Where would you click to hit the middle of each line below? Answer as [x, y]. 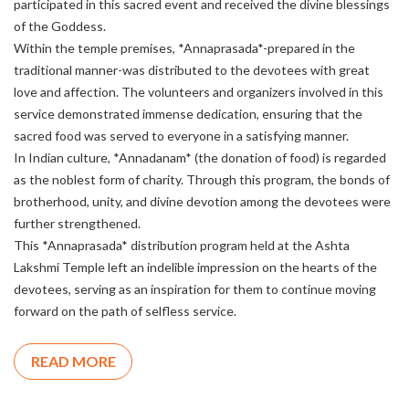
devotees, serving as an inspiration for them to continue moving [195, 289]
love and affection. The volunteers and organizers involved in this [199, 92]
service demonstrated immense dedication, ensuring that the [188, 114]
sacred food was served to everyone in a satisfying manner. [181, 136]
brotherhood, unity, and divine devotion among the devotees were [202, 202]
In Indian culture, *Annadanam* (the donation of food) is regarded [200, 158]
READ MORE [73, 362]
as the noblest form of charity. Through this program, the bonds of [202, 180]
